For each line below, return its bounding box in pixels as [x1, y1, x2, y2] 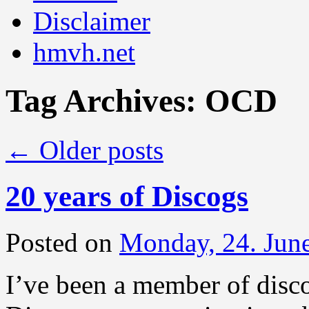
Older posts [32, 134, 163, 165]
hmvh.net [33, 37, 135, 67]
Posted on [6, 227, 112, 257]
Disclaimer [33, 6, 150, 36]
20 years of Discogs [6, 179, 248, 212]
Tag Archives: [6, 83, 205, 119]
